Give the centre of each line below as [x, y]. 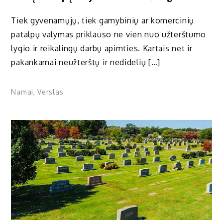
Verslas [51, 92]
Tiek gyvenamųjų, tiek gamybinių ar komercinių [103, 20]
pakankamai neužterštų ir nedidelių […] [86, 62]
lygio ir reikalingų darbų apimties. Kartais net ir [102, 48]
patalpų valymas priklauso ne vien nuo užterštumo [109, 34]
